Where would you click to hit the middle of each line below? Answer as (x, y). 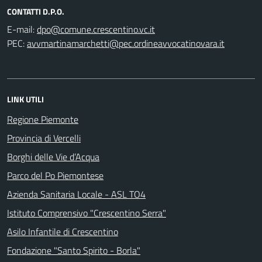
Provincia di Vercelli (44, 138)
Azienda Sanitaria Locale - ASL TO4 (76, 194)
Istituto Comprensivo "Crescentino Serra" (87, 213)
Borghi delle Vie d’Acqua (53, 156)
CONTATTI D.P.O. (36, 11)
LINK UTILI (25, 99)
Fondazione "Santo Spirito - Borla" (74, 250)
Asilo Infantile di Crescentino (63, 231)
